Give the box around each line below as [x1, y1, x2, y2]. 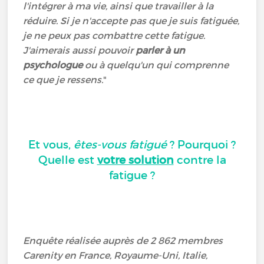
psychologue [23, 59, 83, 71]
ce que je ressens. [23, 74, 104, 85]
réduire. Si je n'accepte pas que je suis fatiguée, [23, 15, 240, 27]
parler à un [136, 44, 186, 56]
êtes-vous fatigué [74, 138, 167, 151]
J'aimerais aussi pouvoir [23, 44, 136, 56]
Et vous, [28, 138, 74, 151]
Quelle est [38, 153, 97, 167]
